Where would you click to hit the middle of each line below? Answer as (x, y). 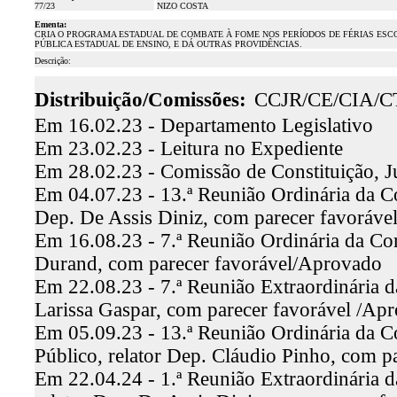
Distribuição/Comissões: (140, 100)
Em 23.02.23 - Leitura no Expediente (188, 148)
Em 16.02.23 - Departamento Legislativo (203, 125)
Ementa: (50, 24)
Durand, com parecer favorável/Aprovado (208, 264)
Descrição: (52, 61)
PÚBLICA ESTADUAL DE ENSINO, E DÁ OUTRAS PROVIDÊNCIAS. (168, 44)
